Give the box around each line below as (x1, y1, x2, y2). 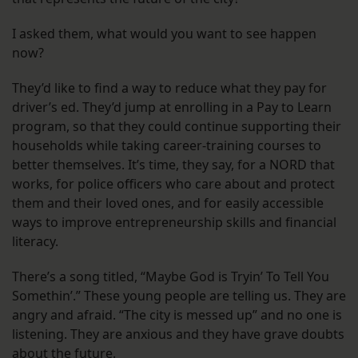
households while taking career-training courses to (12, 136, 321, 154)
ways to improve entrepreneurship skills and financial (12, 213, 336, 231)
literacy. (12, 232, 62, 250)
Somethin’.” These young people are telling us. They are (12, 286, 346, 304)
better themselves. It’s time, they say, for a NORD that (12, 155, 335, 173)
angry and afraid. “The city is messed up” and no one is (12, 305, 342, 324)
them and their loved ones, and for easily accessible (12, 193, 324, 212)
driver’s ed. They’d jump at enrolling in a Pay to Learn (12, 97, 332, 116)
